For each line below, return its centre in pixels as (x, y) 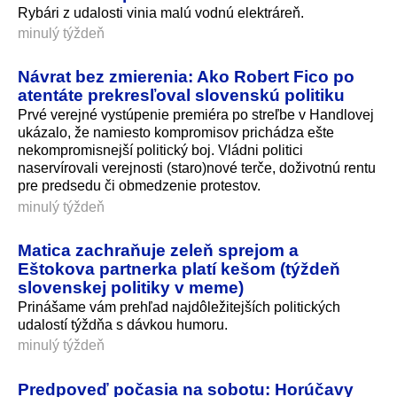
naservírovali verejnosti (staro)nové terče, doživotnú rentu (197, 168)
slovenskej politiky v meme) (131, 288)
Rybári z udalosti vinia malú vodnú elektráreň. (161, 12)
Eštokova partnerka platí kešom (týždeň (179, 269)
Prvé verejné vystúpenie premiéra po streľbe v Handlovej (196, 115)
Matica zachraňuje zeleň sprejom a (158, 250)
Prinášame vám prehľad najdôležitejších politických (179, 307)
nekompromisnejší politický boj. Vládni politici (160, 151)
